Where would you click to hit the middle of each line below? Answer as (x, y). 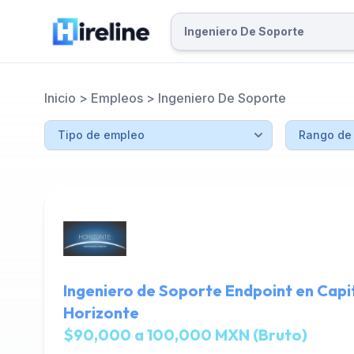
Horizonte (101, 313)
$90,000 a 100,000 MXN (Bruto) (185, 335)
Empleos (117, 98)
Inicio (60, 98)
